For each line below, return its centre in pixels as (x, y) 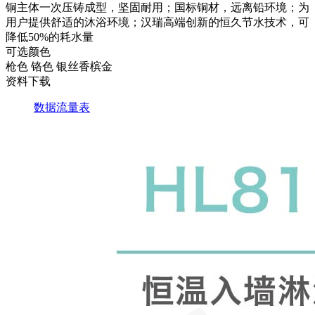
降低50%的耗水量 (50, 37)
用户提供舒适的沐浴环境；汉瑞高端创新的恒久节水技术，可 (157, 22)
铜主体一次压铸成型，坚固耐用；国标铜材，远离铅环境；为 (157, 7)
